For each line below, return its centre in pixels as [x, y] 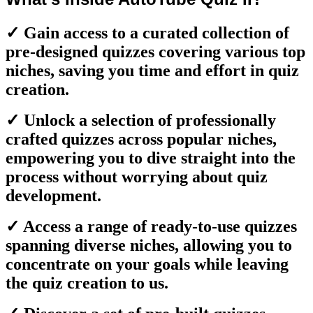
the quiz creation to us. [87, 283]
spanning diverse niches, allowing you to [149, 245]
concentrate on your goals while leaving [147, 264]
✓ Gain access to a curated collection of [147, 32]
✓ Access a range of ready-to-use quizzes [151, 226]
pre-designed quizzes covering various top [155, 51]
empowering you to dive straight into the [151, 158]
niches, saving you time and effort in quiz [152, 70]
